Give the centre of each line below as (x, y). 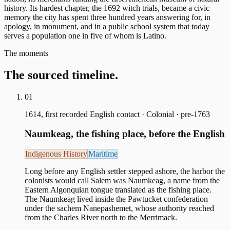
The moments (26, 53)
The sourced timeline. (61, 75)
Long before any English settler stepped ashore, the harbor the (125, 171)
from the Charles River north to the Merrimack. (101, 218)
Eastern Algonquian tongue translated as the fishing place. (118, 190)
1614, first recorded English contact (82, 114)
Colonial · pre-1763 (178, 114)
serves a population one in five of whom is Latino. (85, 35)
